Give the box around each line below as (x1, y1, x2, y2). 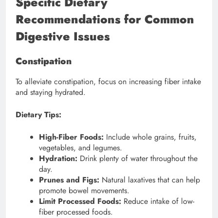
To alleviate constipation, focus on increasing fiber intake (16, 76, 201, 88)
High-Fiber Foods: (39, 131, 104, 143)
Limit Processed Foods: (39, 196, 121, 207)
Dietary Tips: (16, 109, 61, 121)
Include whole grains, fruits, (104, 131, 197, 143)
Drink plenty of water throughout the (77, 153, 198, 164)
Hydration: (39, 153, 77, 164)
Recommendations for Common (16, 10, 194, 28)
